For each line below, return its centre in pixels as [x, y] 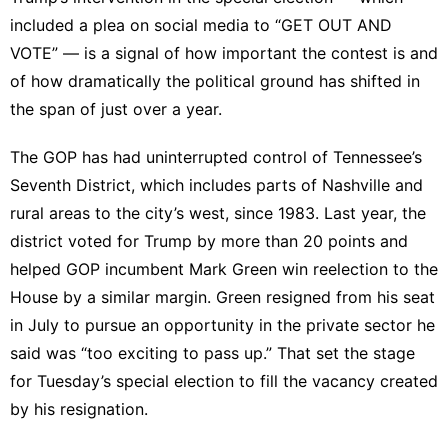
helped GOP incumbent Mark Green [146, 268]
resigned [298, 296]
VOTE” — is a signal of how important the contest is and [224, 52]
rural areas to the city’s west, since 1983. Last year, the [218, 212]
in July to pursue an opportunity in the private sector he [222, 324]
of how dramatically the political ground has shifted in [215, 80]
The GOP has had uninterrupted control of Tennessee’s [216, 156]
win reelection [335, 268]
